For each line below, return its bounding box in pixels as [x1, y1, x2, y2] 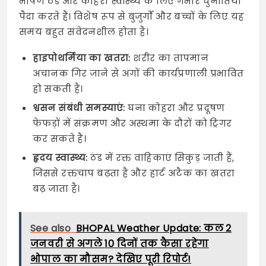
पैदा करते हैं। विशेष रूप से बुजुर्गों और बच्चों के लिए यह [19, 10, 245, 23]
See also [30, 221, 71, 235]
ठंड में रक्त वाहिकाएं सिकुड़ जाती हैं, [87, 151, 235, 164]
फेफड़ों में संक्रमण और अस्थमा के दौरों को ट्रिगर [32, 117, 232, 130]
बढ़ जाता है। [32, 182, 80, 195]
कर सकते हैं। [32, 132, 87, 145]
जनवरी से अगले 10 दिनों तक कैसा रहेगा [30, 236, 209, 251]
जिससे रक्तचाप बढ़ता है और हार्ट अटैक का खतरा [32, 167, 235, 180]
